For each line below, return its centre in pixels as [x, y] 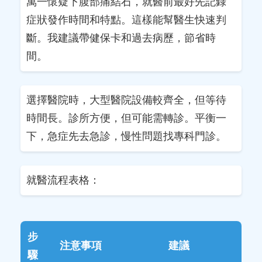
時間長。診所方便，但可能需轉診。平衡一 [126, 118]
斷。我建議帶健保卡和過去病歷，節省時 [121, 38]
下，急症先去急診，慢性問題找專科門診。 [126, 136]
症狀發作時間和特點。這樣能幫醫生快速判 [126, 20]
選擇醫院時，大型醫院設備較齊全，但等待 [126, 100]
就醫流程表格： [63, 180]
